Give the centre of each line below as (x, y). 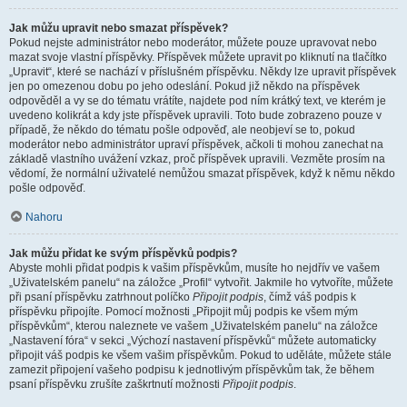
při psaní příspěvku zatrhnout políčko (101, 297)
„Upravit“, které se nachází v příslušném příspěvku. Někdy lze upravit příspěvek (203, 72)
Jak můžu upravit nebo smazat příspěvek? (119, 28)
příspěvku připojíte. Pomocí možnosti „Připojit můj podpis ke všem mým (184, 312)
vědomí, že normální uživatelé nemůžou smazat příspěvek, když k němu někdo (202, 174)
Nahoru (44, 217)
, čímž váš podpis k (310, 297)
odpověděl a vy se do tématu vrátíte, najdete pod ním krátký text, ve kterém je (198, 101)
